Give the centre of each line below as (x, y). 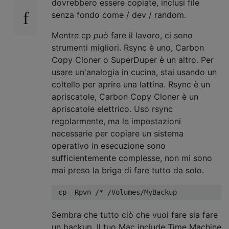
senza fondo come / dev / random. (119, 15)
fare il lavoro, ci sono (151, 35)
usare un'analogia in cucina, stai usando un (134, 72)
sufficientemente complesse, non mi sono (132, 158)
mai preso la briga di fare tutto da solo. (128, 170)
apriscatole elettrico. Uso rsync (112, 109)
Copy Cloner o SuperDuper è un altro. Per (133, 60)
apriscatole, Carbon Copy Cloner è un (125, 96)
